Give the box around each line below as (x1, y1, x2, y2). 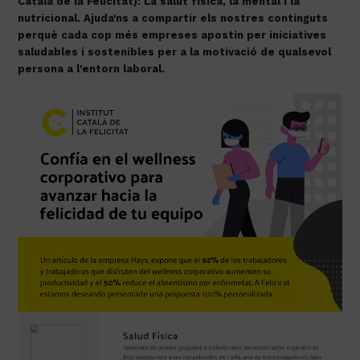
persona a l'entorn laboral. (18, 62, 166, 75)
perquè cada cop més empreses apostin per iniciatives (18, 28, 327, 41)
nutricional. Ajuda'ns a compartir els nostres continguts (18, 11, 329, 24)
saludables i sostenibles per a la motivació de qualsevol (18, 45, 332, 58)
